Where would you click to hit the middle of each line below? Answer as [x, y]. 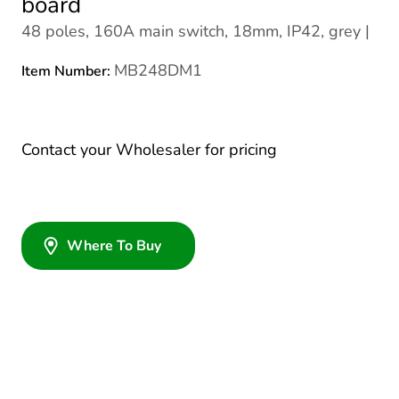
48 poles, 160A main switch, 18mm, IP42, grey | [195, 31]
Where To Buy [114, 246]
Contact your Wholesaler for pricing [149, 150]
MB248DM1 [158, 70]
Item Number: [68, 71]
